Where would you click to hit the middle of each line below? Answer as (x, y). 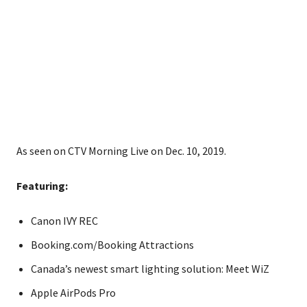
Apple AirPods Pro (73, 293)
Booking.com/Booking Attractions (112, 245)
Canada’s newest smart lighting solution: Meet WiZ (150, 269)
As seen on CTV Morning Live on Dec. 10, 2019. (121, 151)
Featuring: (42, 186)
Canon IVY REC (64, 221)
